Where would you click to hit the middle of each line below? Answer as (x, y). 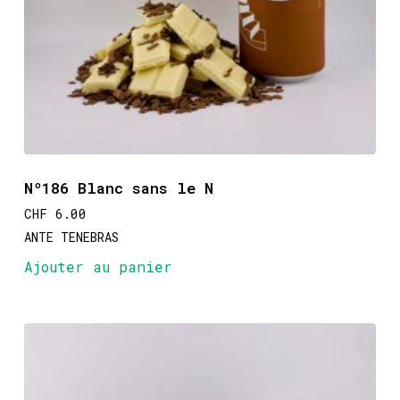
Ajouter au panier (98, 267)
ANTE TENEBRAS (71, 237)
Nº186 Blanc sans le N (118, 188)
